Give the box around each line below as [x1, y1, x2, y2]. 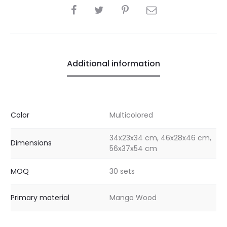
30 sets [109, 166, 135, 176]
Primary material [11, 192, 69, 203]
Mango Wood [109, 192, 157, 203]
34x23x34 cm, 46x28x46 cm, [109, 132, 211, 143]
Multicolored [109, 109, 153, 120]
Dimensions [11, 137, 52, 148]
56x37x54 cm [109, 143, 157, 154]
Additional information [67, 57, 160, 69]
